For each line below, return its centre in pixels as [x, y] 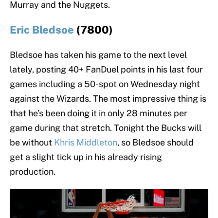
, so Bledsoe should [155, 143]
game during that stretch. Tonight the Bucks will [106, 128]
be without [32, 143]
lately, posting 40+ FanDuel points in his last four [106, 70]
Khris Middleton [86, 143]
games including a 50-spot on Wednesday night [105, 84]
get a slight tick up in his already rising [86, 157]
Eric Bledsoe [42, 30]
